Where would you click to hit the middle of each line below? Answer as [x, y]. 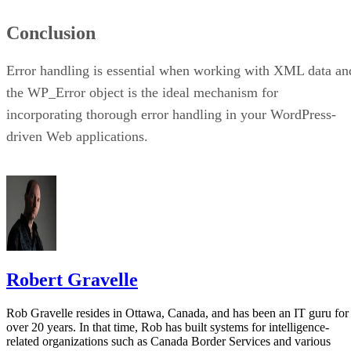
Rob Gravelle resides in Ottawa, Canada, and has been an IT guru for [177, 313]
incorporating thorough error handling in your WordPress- [171, 114]
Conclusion [51, 33]
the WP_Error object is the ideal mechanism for [142, 92]
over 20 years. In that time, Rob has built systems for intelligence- [168, 327]
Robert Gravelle [72, 279]
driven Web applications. [77, 136]
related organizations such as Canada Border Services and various [168, 341]
